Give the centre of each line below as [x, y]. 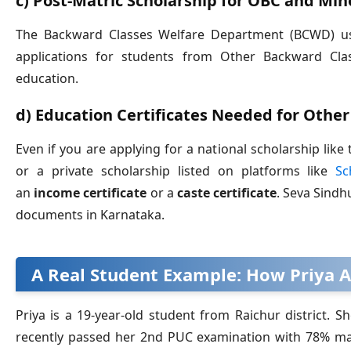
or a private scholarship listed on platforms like [176, 171]
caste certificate [227, 193]
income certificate [90, 193]
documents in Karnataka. [90, 215]
